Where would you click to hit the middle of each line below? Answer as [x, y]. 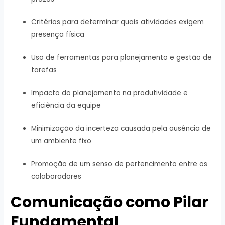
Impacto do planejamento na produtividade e [110, 93]
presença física [58, 35]
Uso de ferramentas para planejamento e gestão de [122, 57]
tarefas [44, 70]
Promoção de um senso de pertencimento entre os [120, 164]
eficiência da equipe [66, 105]
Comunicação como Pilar [110, 203]
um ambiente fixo [62, 141]
